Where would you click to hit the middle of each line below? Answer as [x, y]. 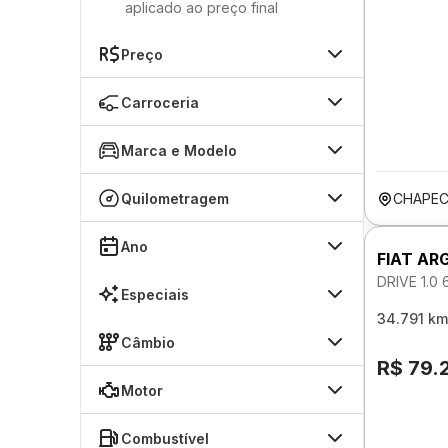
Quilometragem [175, 198]
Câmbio [148, 342]
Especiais [155, 294]
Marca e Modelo [179, 150]
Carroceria [160, 102]
